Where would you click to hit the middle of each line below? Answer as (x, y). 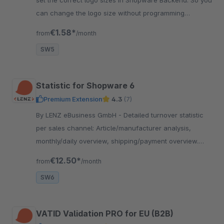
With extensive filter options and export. (98, 154)
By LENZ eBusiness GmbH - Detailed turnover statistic (80, 115)
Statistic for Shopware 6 (85, 85)
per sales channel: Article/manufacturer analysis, (113, 128)
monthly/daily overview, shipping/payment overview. (117, 141)
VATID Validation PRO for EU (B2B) (105, 213)
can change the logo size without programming (110, 13)
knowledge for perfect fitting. (82, 26)
